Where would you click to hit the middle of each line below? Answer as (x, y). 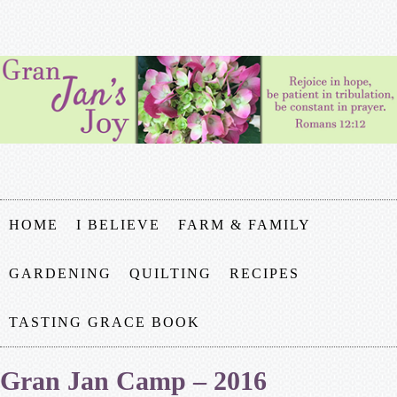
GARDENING (60, 273)
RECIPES (265, 273)
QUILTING (171, 273)
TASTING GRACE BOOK (105, 322)
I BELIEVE (118, 225)
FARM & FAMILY (245, 225)
